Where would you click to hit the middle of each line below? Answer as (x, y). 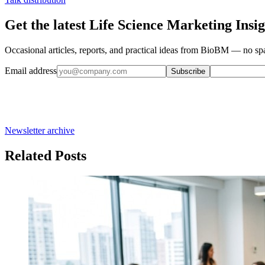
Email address (31, 70)
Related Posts (46, 155)
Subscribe (188, 71)
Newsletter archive (40, 130)
